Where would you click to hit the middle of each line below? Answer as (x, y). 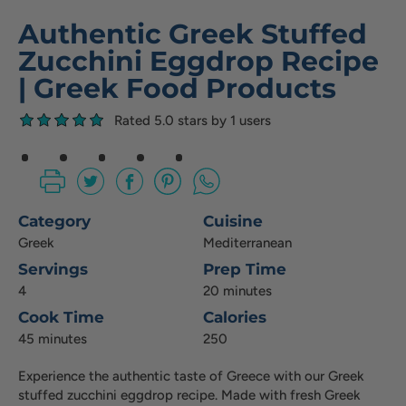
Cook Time (61, 317)
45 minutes (53, 338)
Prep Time (245, 269)
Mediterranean (247, 242)
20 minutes (237, 290)
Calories (235, 317)
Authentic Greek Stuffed (193, 34)
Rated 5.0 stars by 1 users (192, 120)
